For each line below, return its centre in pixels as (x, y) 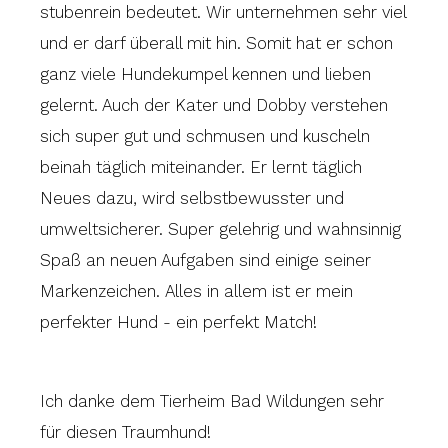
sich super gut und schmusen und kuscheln (205, 135)
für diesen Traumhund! (125, 431)
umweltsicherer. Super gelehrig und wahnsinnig (220, 228)
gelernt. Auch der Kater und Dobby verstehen (214, 104)
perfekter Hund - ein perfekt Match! (178, 321)
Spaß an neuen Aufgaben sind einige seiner (205, 259)
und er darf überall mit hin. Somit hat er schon (216, 42)
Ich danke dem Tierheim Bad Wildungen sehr (212, 400)
